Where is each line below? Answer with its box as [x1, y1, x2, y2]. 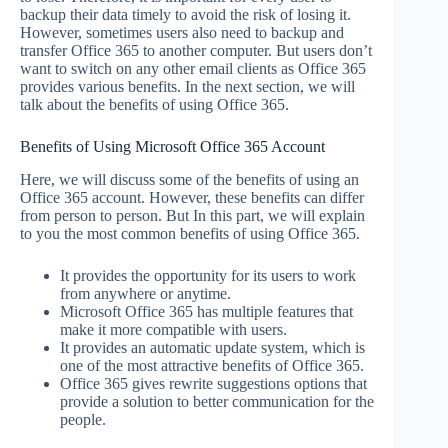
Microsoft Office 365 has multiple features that [60, 302, 353, 320]
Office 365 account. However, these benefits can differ [20, 188, 364, 206]
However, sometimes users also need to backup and [20, 23, 344, 41]
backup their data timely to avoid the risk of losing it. [20, 5, 351, 23]
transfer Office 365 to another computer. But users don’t [20, 41, 372, 59]
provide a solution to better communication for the [60, 392, 374, 410]
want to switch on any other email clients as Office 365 [20, 59, 366, 77]
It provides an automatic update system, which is [60, 338, 365, 356]
